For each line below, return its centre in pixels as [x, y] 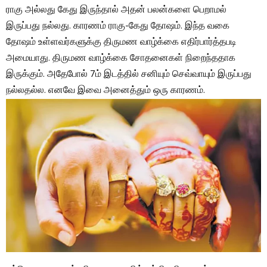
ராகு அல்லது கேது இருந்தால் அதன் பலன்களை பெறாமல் [116, 10]
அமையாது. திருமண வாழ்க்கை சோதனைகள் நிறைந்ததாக [121, 59]
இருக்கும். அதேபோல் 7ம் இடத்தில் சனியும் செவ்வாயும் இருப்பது [129, 75]
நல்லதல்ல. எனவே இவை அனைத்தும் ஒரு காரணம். [105, 91]
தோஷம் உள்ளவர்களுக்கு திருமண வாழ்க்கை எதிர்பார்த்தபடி [121, 43]
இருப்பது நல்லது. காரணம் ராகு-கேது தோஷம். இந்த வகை [118, 27]
